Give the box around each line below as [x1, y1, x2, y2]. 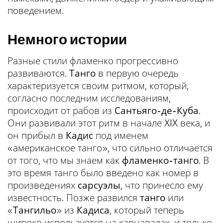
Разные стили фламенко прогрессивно [7, 54, 178, 67]
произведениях [7, 179, 78, 191]
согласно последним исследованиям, [7, 92, 171, 104]
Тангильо [13, 204, 56, 216]
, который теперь [110, 204, 184, 216]
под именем [93, 129, 148, 141]
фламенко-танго [122, 154, 199, 166]
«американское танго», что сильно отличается [7, 141, 213, 154]
